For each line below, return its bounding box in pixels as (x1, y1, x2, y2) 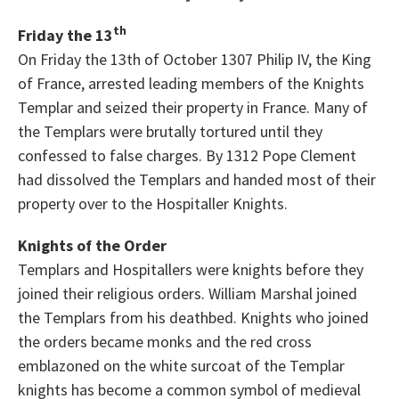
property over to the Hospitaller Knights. (18, 192, 288, 214)
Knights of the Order (18, 234, 167, 256)
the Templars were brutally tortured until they (18, 120, 322, 142)
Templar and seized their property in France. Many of (18, 96, 368, 118)
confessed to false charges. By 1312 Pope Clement (18, 144, 356, 166)
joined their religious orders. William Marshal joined (18, 282, 357, 304)
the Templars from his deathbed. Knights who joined (18, 306, 369, 328)
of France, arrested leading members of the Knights (18, 72, 364, 94)
